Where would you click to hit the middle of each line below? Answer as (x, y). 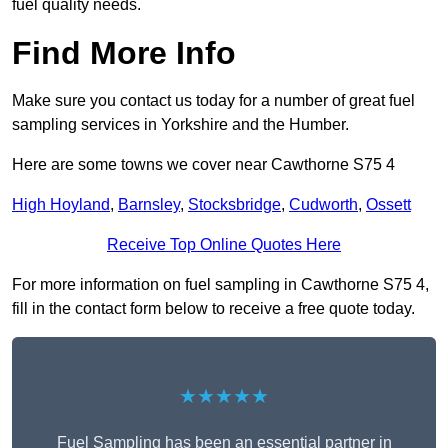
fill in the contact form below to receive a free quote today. (213, 309)
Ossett (388, 205)
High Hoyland (61, 205)
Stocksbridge (234, 205)
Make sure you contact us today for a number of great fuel (213, 101)
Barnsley (149, 205)
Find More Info (124, 53)
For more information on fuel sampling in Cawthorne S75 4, (220, 285)
